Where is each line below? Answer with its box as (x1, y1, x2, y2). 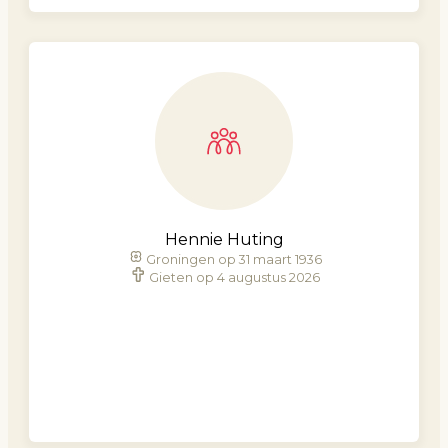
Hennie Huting (164, 230, 284, 250)
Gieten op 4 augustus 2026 (148, 270, 320, 286)
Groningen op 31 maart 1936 (146, 252, 323, 268)
